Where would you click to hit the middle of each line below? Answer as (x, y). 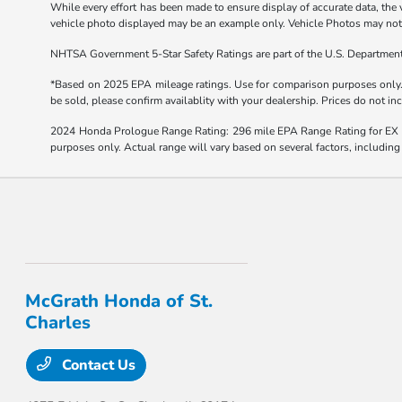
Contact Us (97, 365)
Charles (58, 323)
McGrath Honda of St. (119, 301)
